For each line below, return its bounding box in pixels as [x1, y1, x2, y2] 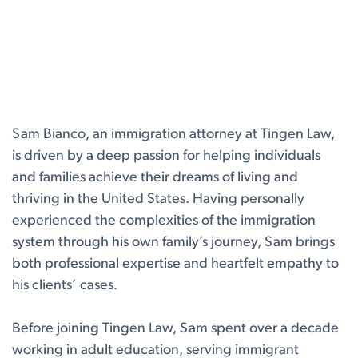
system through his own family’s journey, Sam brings [12, 235, 335, 251]
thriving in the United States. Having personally [12, 192, 304, 208]
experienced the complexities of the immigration [12, 213, 316, 229]
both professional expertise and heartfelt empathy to [12, 257, 339, 272]
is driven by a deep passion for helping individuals [12, 149, 320, 165]
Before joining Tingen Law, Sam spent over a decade [12, 321, 339, 337]
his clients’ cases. [12, 278, 117, 294]
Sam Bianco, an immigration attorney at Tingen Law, [12, 127, 335, 143]
